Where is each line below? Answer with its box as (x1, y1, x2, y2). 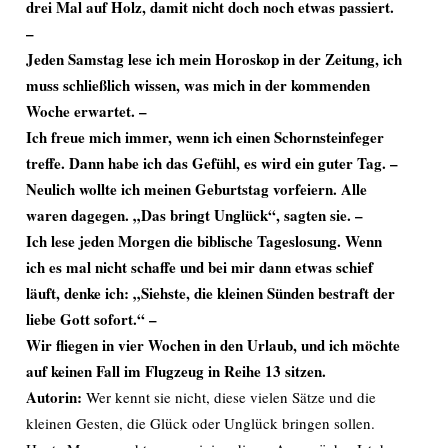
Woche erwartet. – (26, 100, 147, 122)
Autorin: (26, 386, 86, 408)
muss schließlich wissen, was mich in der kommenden (26, 74, 370, 96)
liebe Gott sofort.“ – (26, 308, 157, 330)
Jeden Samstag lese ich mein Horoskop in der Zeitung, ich (26, 48, 402, 70)
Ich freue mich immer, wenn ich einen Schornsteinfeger (26, 126, 384, 148)
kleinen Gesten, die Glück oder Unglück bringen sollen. (26, 413, 375, 433)
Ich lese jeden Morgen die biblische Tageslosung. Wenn (26, 230, 382, 252)
